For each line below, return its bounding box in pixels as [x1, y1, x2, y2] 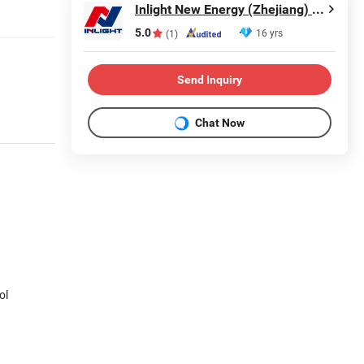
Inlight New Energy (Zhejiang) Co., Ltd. [312, 2, 324, 17]
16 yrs [256, 26, 283, 39]
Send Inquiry [177, 72, 242, 86]
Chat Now [195, 115, 245, 129]
